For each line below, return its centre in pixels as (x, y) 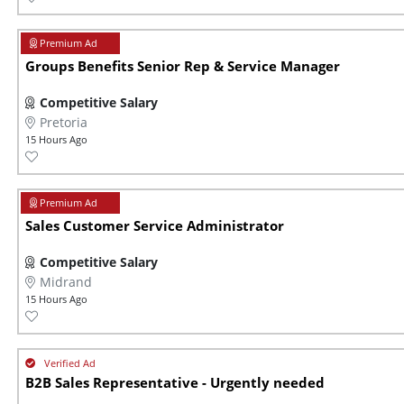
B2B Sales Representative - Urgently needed (175, 383)
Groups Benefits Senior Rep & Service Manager (183, 67)
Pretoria (64, 123)
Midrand (66, 282)
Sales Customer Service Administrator (155, 226)
